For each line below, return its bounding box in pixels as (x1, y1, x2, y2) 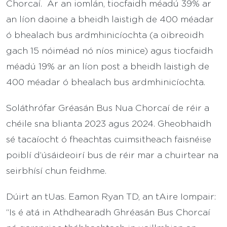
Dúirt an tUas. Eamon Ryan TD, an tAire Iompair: (6, 191, 216, 202)
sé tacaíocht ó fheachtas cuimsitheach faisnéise (6, 133, 211, 145)
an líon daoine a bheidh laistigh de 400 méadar (6, 13, 214, 25)
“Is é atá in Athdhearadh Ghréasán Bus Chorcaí (6, 206, 210, 218)
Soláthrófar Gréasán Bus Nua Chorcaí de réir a (6, 102, 209, 113)
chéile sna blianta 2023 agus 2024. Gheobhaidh (6, 118, 211, 129)
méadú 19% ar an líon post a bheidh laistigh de (6, 60, 209, 72)
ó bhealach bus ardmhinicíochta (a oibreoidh (6, 29, 204, 41)
